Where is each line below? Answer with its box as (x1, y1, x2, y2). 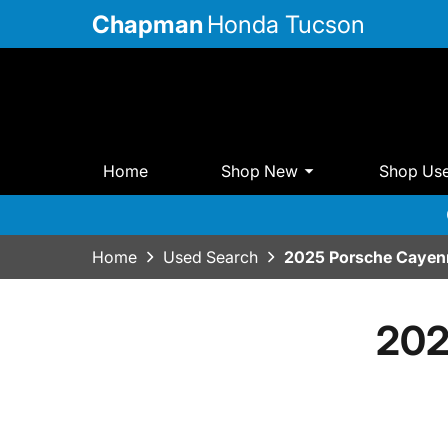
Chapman (92, 9, 203, 39)
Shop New (221, 160, 299, 181)
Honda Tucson (207, 9, 365, 39)
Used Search (163, 247, 258, 268)
